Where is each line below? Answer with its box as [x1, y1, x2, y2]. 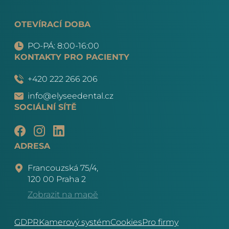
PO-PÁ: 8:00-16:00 [28, 41, 99, 51]
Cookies [110, 217, 142, 227]
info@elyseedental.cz [28, 91, 113, 101]
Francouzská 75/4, [28, 163, 98, 173]
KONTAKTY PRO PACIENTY [14, 52, 129, 62]
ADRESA [14, 141, 50, 151]
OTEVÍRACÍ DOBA [14, 19, 90, 29]
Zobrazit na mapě [28, 190, 98, 199]
